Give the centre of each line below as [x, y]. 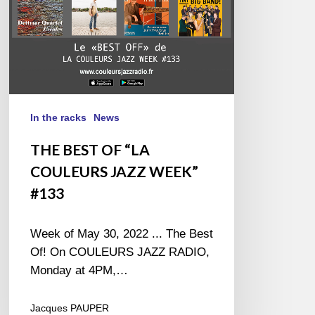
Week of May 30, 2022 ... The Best [122, 234]
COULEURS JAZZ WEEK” [115, 172]
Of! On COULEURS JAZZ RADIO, [120, 252]
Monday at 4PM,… [79, 271]
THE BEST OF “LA [90, 150]
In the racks [59, 118]
